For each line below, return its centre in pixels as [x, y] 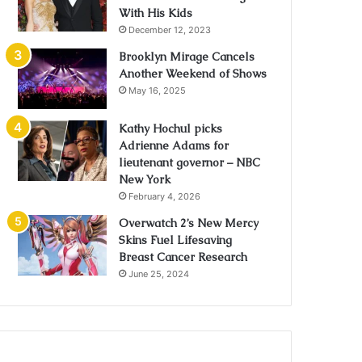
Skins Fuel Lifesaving [176, 240]
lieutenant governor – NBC [190, 162]
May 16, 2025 [158, 90]
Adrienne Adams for [174, 145]
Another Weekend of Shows [193, 74]
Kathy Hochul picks [171, 128]
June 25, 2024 [159, 274]
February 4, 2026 [165, 196]
